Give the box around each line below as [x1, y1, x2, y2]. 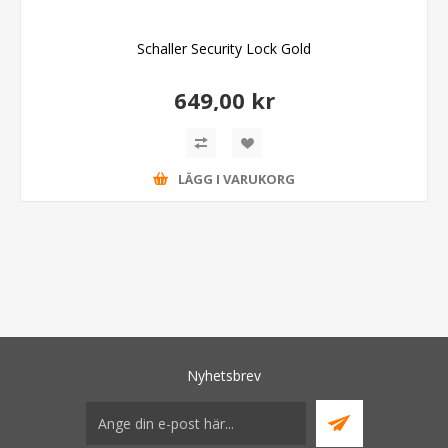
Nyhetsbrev [187, 365, 261, 385]
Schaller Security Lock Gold [137, 38, 311, 58]
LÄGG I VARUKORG [178, 170, 295, 189]
